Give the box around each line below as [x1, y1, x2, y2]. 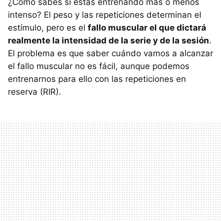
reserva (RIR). [8, 87, 61, 97]
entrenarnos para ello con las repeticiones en [8, 74, 186, 84]
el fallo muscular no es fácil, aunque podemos [8, 61, 189, 72]
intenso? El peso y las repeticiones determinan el [8, 10, 201, 20]
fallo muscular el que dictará [88, 23, 206, 33]
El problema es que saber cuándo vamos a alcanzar [8, 48, 213, 59]
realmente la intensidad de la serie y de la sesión [8, 36, 209, 46]
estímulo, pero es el [8, 23, 88, 33]
